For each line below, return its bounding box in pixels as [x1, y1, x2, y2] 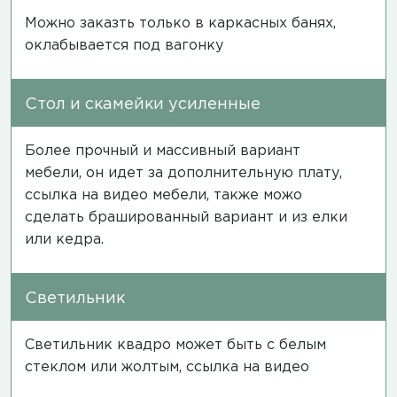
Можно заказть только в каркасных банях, [25, 16, 336, 30]
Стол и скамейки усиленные [25, 97, 261, 112]
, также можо [206, 188, 302, 202]
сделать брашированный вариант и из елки [25, 210, 347, 224]
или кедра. [25, 232, 104, 246]
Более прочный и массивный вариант [25, 144, 300, 158]
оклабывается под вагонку [25, 38, 223, 52]
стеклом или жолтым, [25, 360, 186, 374]
